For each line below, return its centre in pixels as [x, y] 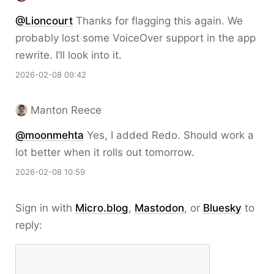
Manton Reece [66, 110]
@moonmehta [50, 135]
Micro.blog [102, 208]
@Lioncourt [44, 21]
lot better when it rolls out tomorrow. [105, 152]
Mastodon [159, 208]
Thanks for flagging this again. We [158, 21]
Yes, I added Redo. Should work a [169, 135]
